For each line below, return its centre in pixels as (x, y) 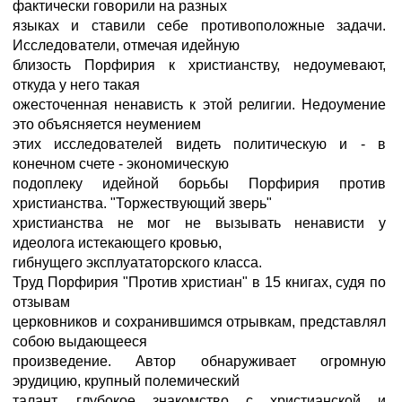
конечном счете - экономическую (121, 164)
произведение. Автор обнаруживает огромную (199, 361)
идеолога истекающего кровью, (117, 243)
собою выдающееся (80, 341)
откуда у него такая (76, 85)
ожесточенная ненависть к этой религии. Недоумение (199, 105)
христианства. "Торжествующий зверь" (142, 203)
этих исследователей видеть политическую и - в (199, 144)
